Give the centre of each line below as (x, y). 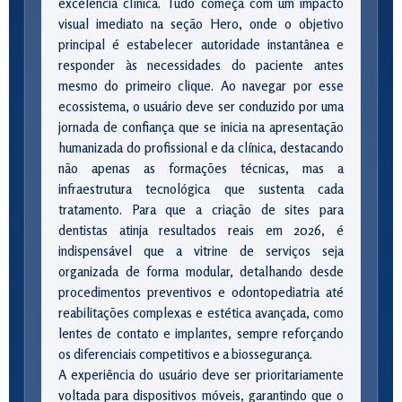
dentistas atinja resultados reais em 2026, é (201, 230)
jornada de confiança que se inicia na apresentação (201, 127)
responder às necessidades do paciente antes (201, 65)
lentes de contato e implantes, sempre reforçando (201, 333)
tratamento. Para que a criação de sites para (201, 210)
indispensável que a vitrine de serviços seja (201, 251)
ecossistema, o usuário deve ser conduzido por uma (201, 106)
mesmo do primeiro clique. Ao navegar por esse (201, 86)
